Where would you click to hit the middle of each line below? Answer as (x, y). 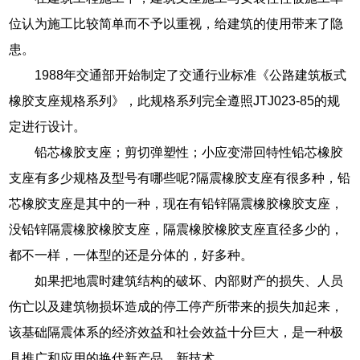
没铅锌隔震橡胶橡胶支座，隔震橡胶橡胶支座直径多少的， (176, 229)
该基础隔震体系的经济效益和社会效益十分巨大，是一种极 (176, 332)
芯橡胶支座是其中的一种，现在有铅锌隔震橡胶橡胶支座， (176, 203)
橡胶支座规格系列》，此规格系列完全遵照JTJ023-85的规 (175, 100)
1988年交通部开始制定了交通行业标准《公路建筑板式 (191, 75)
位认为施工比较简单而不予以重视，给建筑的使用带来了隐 (176, 23)
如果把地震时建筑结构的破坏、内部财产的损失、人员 (189, 280)
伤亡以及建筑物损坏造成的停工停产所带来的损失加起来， (176, 306)
